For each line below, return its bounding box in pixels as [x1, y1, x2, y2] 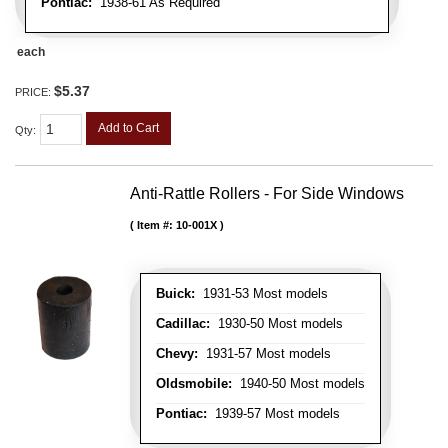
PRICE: [15, 85, 54, 98]
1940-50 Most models [232, 376, 365, 392]
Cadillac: [156, 316, 210, 332]
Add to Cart [98, 120, 159, 135]
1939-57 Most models [207, 406, 340, 422]
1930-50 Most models [210, 316, 343, 332]
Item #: [137, 219, 176, 232]
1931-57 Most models [198, 346, 331, 362]
